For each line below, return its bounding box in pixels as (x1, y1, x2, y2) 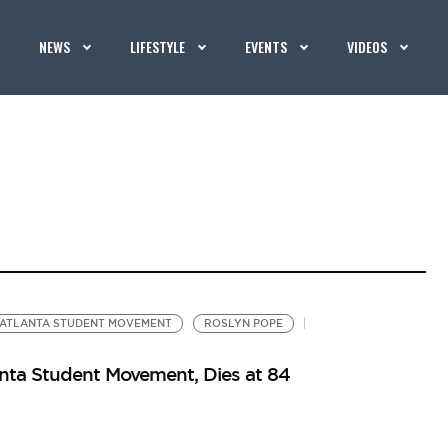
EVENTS (245, 36, 288, 57)
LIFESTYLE (130, 36, 186, 57)
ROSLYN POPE (203, 317, 283, 330)
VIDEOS (347, 36, 388, 57)
